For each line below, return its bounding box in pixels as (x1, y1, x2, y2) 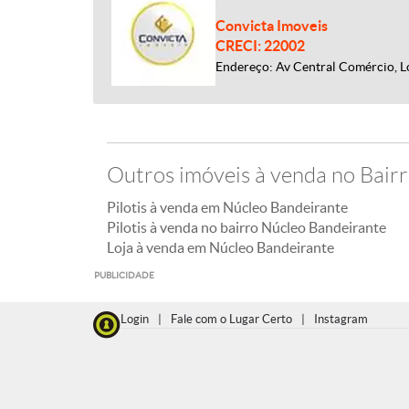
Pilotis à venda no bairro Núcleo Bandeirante (107, 219, 386, 236)
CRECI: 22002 (215, 37, 305, 54)
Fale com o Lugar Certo (171, 312, 292, 326)
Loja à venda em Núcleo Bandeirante (107, 239, 334, 256)
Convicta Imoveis (215, 17, 328, 34)
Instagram (314, 312, 368, 326)
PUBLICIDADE (94, 270, 154, 280)
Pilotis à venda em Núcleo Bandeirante (107, 199, 348, 215)
